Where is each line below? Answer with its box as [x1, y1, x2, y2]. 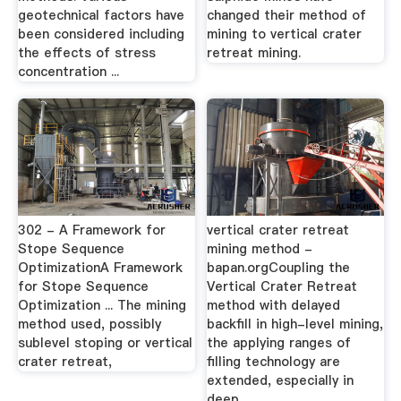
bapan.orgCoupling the [207, 258, 351, 277]
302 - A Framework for [17, 220, 166, 239]
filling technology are [207, 352, 341, 371]
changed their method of [207, 5, 367, 24]
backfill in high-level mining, [207, 314, 384, 333]
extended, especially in [207, 371, 354, 389]
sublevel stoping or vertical [17, 333, 192, 352]
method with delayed [207, 295, 341, 314]
